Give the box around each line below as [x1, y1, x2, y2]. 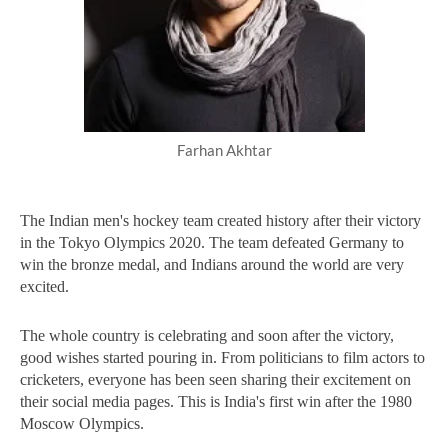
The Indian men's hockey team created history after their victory [20, 212, 421, 229]
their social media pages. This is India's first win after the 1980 [20, 392, 412, 410]
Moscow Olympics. [20, 414, 144, 432]
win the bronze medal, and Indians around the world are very [20, 256, 404, 273]
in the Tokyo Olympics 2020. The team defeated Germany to [20, 234, 404, 251]
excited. [20, 278, 73, 295]
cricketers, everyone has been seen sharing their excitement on [20, 370, 411, 388]
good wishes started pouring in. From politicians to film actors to [20, 348, 425, 366]
